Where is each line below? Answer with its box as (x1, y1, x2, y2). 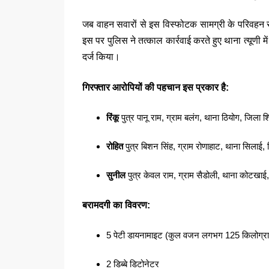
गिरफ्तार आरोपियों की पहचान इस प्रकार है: (82, 82, 229, 93)
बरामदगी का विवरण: (82, 200, 150, 211)
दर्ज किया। (82, 52, 120, 62)
